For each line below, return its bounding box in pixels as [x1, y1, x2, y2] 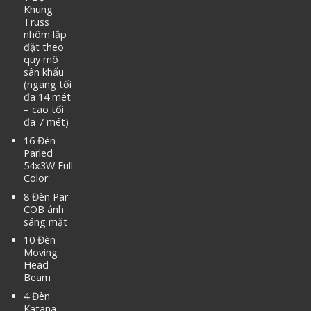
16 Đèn [23, 133, 56, 147]
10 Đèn [23, 233, 56, 247]
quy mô [23, 53, 58, 67]
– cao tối [23, 103, 64, 117]
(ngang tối [23, 78, 72, 92]
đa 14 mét [23, 90, 71, 104]
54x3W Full [23, 158, 73, 172]
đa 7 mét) [23, 115, 69, 129]
